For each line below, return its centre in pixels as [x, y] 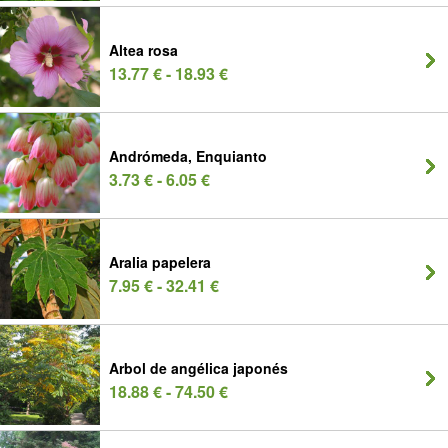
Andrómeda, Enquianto [188, 156]
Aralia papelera [160, 262]
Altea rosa [143, 50]
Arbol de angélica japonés [198, 368]
